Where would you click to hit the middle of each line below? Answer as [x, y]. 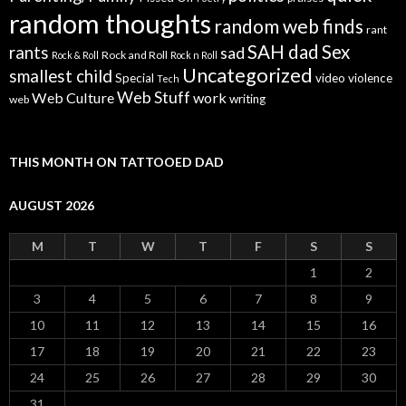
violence [370, 78]
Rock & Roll [75, 55]
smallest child [61, 77]
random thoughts [110, 24]
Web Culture [73, 98]
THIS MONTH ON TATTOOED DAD [116, 162]
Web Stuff [154, 98]
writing [247, 99]
